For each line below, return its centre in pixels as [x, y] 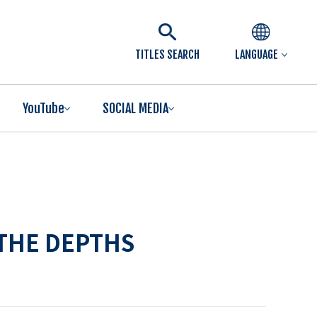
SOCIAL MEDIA [136, 108]
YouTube [44, 108]
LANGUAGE [257, 54]
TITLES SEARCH [167, 54]
